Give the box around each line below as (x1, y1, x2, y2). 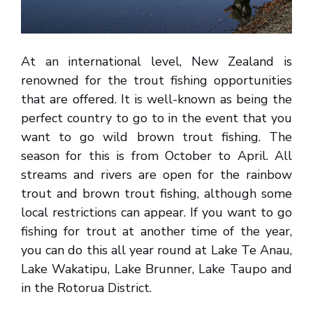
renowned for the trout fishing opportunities (21, 72, 292, 89)
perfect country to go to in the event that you (21, 110, 292, 127)
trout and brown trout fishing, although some (21, 185, 292, 203)
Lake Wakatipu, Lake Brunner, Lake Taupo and (21, 261, 292, 278)
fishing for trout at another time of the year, (21, 223, 292, 240)
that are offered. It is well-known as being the (21, 91, 292, 108)
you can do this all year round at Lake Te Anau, (21, 242, 292, 259)
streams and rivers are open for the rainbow (21, 166, 292, 184)
